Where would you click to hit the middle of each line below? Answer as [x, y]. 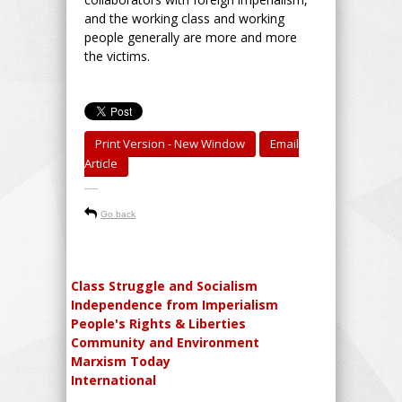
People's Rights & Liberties [158, 323]
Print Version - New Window [170, 143]
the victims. [117, 56]
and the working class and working [184, 18]
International [114, 380]
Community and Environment [165, 342]
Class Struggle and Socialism [164, 285]
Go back [118, 214]
